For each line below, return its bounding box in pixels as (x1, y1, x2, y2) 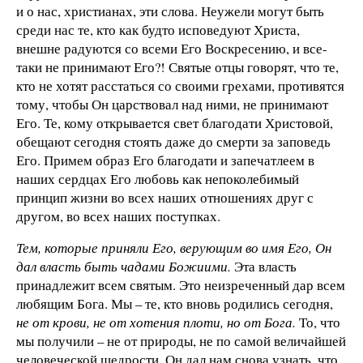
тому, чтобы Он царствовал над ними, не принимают (16, 94, 328, 113)
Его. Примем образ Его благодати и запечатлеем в (16, 150, 314, 169)
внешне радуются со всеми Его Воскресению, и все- (16, 38, 327, 58)
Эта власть (231, 257, 297, 276)
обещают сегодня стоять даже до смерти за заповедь (16, 131, 331, 151)
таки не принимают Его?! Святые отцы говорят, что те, (16, 57, 339, 76)
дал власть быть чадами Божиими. (16, 257, 231, 276)
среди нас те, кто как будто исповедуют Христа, (16, 19, 300, 39)
